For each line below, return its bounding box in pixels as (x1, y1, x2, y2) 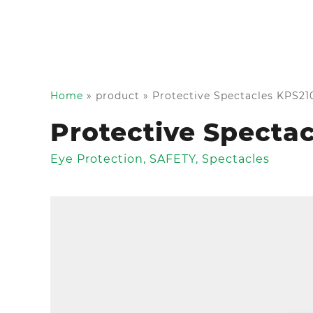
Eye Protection (50, 152, 143, 166)
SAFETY (150, 152, 196, 166)
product (96, 89, 140, 102)
